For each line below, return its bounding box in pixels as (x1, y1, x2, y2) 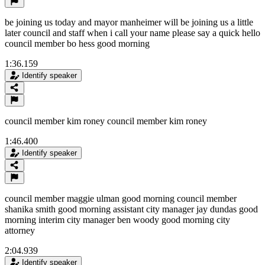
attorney (5, 225, 35, 235)
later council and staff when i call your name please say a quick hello (5, 27, 260, 38)
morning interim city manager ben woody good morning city (5, 214, 230, 225)
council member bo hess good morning (5, 38, 150, 49)
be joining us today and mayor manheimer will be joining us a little (5, 17, 253, 27)
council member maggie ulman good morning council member (5, 193, 237, 203)
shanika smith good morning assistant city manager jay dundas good (5, 203, 258, 214)
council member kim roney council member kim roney (5, 115, 207, 126)
